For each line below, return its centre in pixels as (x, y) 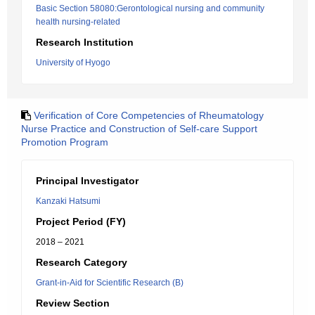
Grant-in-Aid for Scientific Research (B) (110, 283)
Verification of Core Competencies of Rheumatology (149, 115)
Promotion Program (65, 142)
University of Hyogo (73, 63)
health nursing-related (78, 22)
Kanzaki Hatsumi (68, 201)
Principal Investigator (87, 181)
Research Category (82, 262)
